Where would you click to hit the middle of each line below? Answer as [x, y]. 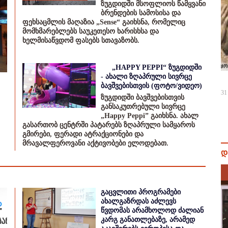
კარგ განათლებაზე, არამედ [148, 220]
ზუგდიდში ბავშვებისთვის [142, 97]
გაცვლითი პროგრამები [141, 192]
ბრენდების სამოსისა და [141, 13]
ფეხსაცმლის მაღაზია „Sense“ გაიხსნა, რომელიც [104, 22]
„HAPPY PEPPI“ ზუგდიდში [157, 67]
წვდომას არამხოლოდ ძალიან [152, 210]
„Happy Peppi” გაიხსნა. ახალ [150, 116]
